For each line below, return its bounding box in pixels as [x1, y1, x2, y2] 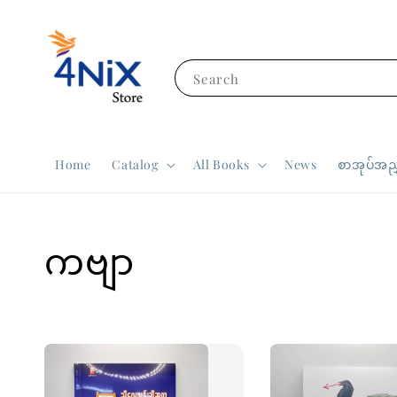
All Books [192, 156, 251, 173]
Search [192, 69, 239, 88]
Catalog [112, 156, 159, 173]
